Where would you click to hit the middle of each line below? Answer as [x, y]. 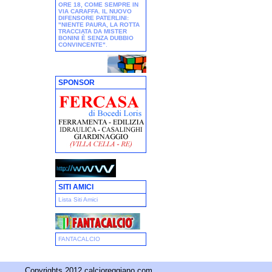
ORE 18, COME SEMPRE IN [98, 5]
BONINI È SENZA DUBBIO [96, 38]
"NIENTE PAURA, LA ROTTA [99, 25]
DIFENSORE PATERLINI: [93, 18]
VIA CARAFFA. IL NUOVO [95, 11]
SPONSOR [76, 83]
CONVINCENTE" [82, 45]
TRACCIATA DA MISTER [93, 31]
